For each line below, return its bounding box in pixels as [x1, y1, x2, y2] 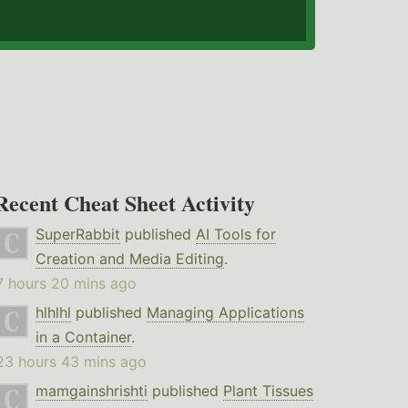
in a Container [35, 328, 131, 347]
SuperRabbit [35, 225, 120, 244]
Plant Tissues [222, 382, 313, 401]
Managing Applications [146, 303, 304, 322]
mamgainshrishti [35, 382, 148, 401]
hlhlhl [35, 303, 71, 322]
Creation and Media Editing [35, 250, 224, 269]
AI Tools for [195, 225, 276, 244]
